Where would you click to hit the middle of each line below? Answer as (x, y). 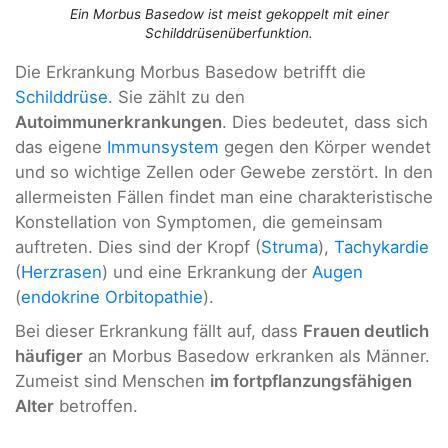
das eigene (61, 147)
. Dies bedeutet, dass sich (325, 122)
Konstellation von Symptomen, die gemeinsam (199, 222)
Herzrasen (61, 272)
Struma (289, 247)
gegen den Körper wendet (325, 147)
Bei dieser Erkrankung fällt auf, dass (159, 330)
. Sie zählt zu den (176, 97)
